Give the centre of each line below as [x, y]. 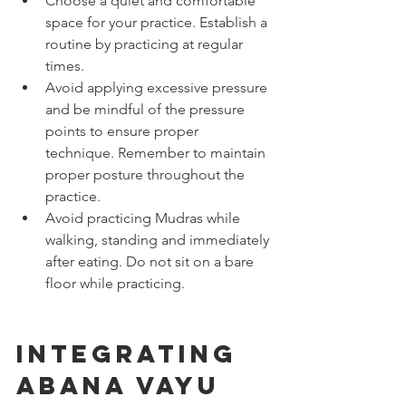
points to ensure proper [124, 130]
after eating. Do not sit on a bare [151, 261]
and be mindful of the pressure [147, 109]
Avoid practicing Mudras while [145, 217]
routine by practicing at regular [146, 43]
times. [65, 65]
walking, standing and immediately [159, 239]
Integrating [132, 353]
